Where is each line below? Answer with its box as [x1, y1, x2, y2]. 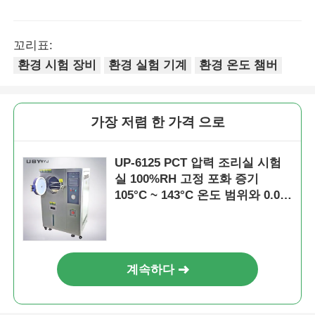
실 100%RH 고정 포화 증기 [115, 172, 259, 186]
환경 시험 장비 [18, 58, 97, 72]
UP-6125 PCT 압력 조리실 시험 [115, 155, 282, 169]
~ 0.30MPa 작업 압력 [115, 204, 227, 218]
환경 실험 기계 [108, 58, 188, 72]
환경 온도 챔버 [198, 58, 278, 72]
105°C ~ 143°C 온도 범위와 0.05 [115, 188, 287, 202]
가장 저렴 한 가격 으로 [90, 114, 225, 129]
